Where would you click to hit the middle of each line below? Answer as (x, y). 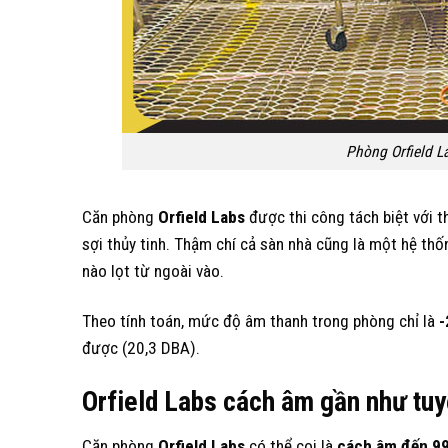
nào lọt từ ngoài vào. (153, 271)
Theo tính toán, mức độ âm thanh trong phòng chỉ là (260, 320)
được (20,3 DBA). (141, 347)
